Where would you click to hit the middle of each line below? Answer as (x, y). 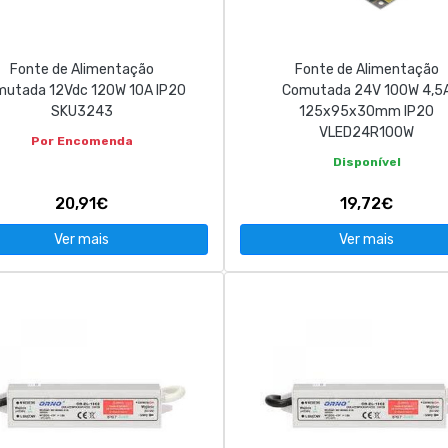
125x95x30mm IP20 (366, 111)
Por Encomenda (81, 141)
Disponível (366, 162)
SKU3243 (81, 111)
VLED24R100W (366, 132)
